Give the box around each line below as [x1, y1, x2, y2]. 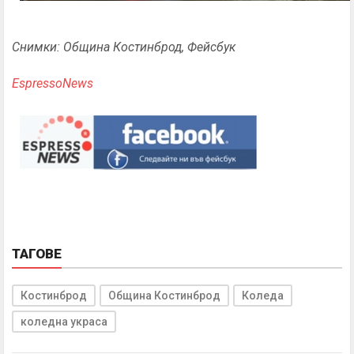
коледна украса [21, 315, 107, 329]
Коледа [242, 289, 284, 303]
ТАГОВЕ [12, 246, 62, 262]
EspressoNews [12, 75, 93, 91]
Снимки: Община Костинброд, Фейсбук [12, 39, 235, 55]
